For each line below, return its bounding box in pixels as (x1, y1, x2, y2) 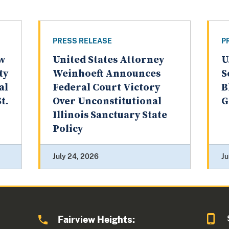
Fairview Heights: (58, 214, 135, 225)
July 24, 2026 (52, 152, 99, 161)
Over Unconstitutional (52, 95, 162, 108)
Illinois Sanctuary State (52, 109, 167, 122)
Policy (52, 123, 83, 136)
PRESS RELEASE (52, 37, 112, 45)
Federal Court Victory (52, 81, 160, 95)
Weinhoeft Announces (52, 67, 161, 81)
